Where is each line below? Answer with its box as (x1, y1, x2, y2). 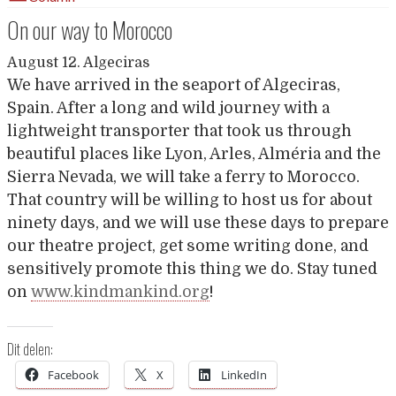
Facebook (48, 367, 99, 384)
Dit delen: (7, 339, 53, 361)
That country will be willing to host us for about (7, 191, 372, 209)
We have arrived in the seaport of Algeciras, (7, 76, 340, 94)
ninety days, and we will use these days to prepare (7, 214, 389, 232)
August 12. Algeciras (7, 55, 149, 71)
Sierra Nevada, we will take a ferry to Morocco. (7, 168, 360, 186)
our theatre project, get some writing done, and (7, 237, 369, 255)
